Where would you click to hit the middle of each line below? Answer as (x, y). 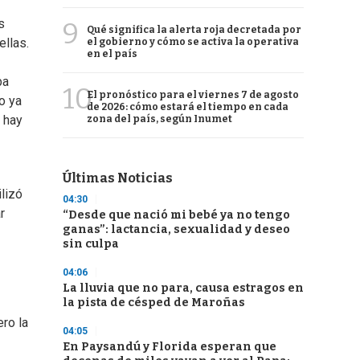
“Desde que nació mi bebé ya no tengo (176, 215)
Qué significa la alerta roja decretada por (194, 30)
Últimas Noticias (118, 178)
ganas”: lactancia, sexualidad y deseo (176, 229)
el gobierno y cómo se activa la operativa (193, 42)
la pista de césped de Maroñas (154, 303)
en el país (112, 54)
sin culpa (91, 244)
